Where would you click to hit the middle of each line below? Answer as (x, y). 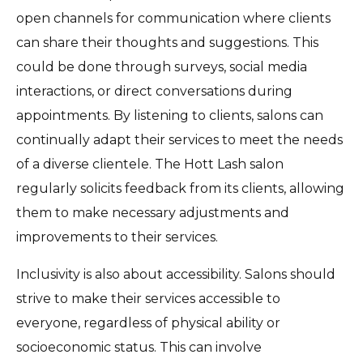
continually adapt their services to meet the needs (179, 139)
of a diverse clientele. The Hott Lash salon (150, 164)
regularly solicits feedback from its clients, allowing (180, 188)
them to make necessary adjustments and (153, 212)
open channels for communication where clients (173, 18)
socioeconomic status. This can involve (139, 347)
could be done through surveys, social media (162, 66)
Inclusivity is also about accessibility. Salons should (176, 274)
